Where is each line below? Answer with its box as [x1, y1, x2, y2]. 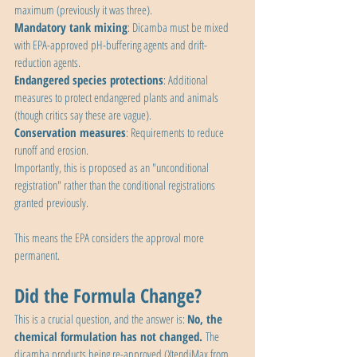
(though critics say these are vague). [14, 107, 151, 124]
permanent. [14, 247, 60, 264]
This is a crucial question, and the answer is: [14, 311, 187, 328]
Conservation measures [14, 124, 126, 141]
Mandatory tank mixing [14, 19, 127, 36]
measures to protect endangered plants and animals [14, 89, 221, 106]
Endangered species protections [14, 72, 163, 88]
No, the [187, 311, 226, 328]
